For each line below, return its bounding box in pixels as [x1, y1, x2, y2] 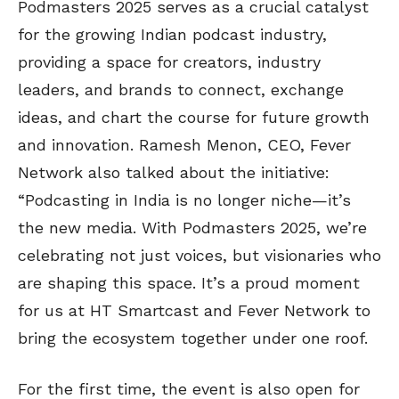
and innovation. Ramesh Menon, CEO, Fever [18, 135, 351, 155]
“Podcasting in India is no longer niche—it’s [18, 191, 351, 210]
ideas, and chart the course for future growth [18, 108, 370, 127]
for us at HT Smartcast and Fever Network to [18, 301, 370, 321]
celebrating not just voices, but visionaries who [18, 246, 381, 265]
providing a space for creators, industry [18, 53, 321, 72]
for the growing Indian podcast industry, [18, 25, 327, 45]
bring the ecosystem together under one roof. [18, 329, 368, 348]
